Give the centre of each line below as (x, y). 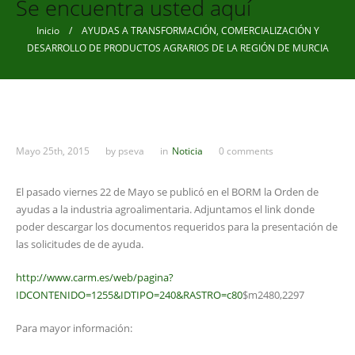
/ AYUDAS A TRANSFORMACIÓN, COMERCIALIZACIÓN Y (189, 31)
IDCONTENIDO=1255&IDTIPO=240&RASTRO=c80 (129, 295)
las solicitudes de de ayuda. (80, 244)
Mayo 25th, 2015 (53, 151)
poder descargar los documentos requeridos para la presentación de (177, 227)
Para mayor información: (74, 328)
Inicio (48, 31)
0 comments (246, 151)
